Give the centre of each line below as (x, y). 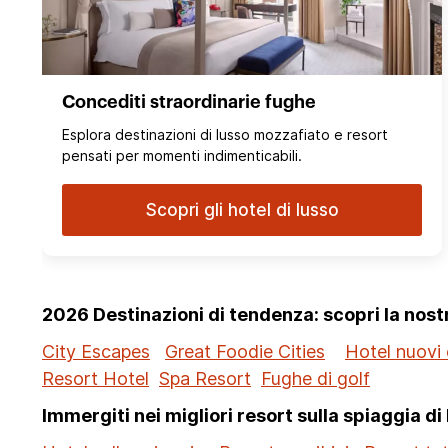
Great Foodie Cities (245, 352)
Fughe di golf (315, 379)
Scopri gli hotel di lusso (242, 210)
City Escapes (96, 352)
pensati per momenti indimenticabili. (182, 156)
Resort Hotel (95, 379)
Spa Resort (205, 379)
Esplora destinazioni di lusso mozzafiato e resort (225, 135)
